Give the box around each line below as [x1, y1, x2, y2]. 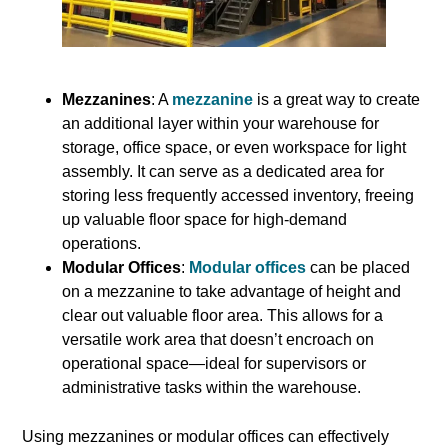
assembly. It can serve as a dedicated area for [62, 163, 385, 181]
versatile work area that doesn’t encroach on [62, 331, 375, 349]
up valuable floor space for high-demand [62, 211, 348, 229]
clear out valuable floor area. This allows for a [62, 307, 384, 325]
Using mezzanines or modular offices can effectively [22, 428, 390, 446]
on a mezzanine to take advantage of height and [62, 283, 402, 301]
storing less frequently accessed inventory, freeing [62, 187, 415, 205]
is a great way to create [253, 91, 421, 109]
